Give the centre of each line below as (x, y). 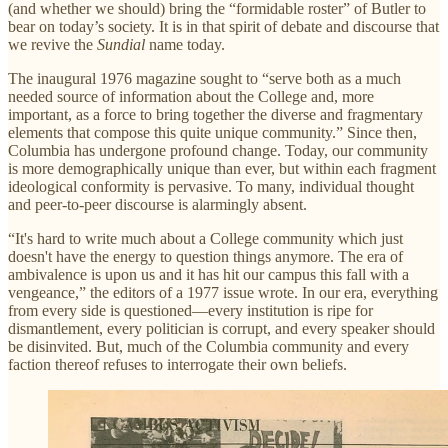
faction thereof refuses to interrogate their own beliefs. (177, 364)
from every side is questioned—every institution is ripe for (190, 310)
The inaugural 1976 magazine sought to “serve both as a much (204, 78)
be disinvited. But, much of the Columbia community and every (208, 346)
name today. (187, 44)
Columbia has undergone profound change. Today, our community (218, 150)
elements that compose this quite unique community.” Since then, (212, 132)
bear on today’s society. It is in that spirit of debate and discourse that (223, 26)
